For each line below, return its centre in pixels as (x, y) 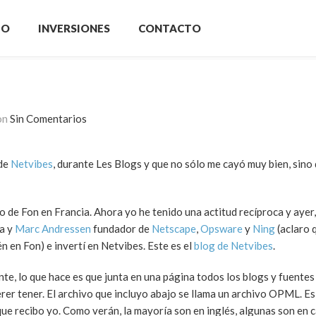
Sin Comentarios (48, 119)
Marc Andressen (53, 229)
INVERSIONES (74, 28)
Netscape (174, 229)
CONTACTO (170, 28)
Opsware (221, 229)
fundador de (121, 229)
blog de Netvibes (233, 245)
